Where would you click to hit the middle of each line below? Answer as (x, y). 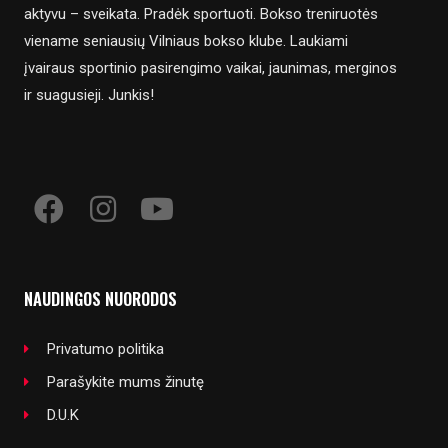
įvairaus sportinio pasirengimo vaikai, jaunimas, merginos (210, 67)
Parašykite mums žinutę (125, 381)
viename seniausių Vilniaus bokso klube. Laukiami (186, 40)
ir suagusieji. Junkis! (89, 94)
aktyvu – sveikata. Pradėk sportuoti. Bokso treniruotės (201, 13)
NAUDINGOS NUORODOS (100, 298)
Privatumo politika (105, 348)
